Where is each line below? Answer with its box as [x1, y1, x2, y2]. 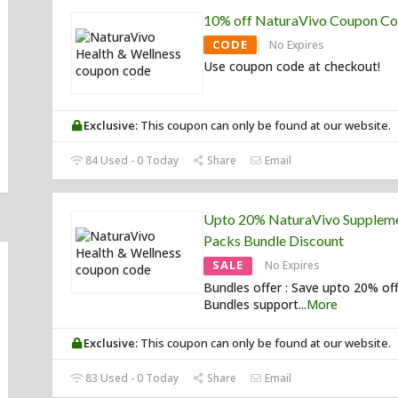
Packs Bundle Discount [203, 232, 344, 250]
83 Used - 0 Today [83, 370, 179, 386]
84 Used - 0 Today [83, 153, 179, 169]
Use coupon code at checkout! [203, 58, 380, 76]
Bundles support [203, 296, 298, 314]
